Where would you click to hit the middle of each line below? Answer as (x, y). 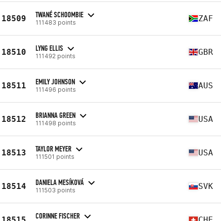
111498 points (56, 123)
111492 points (55, 56)
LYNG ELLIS (49, 48)
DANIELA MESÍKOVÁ (60, 182)
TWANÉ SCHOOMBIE (59, 14)
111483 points (56, 22)
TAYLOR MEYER (54, 148)
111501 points (55, 156)
